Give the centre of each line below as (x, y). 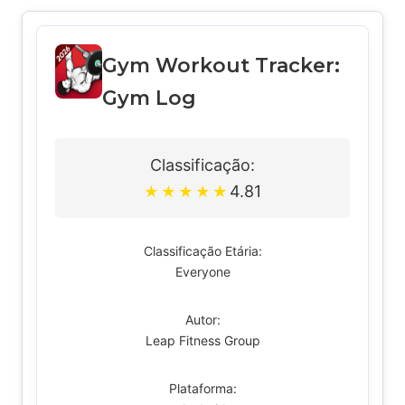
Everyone (202, 272)
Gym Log (149, 98)
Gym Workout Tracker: (221, 66)
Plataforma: (202, 388)
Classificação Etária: (202, 251)
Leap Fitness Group (202, 340)
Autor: (202, 320)
